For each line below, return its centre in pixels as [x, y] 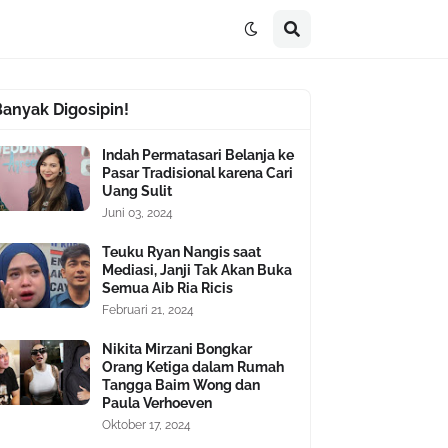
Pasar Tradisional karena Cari [197, 173]
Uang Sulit [137, 191]
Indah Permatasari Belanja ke [198, 155]
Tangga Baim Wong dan [181, 385]
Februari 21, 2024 [148, 310]
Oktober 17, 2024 [146, 425]
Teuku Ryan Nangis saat [181, 252]
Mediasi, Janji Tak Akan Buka [197, 270]
